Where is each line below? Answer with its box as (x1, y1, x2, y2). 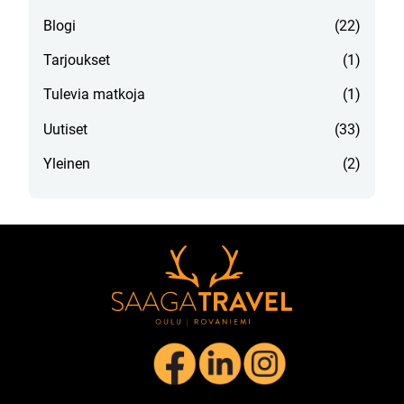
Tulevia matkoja (43, 86, 145, 104)
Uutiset (43, 120, 87, 138)
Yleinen (43, 155, 90, 173)
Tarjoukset (43, 50, 110, 69)
